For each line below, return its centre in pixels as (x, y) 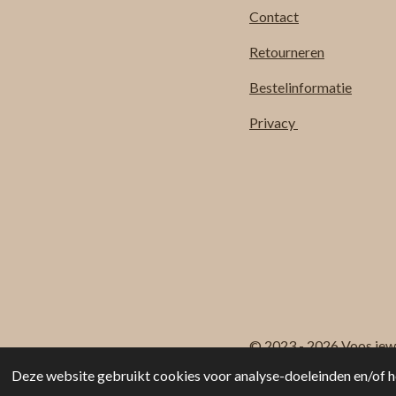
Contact (274, 17)
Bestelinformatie (301, 88)
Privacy (274, 123)
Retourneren (287, 52)
